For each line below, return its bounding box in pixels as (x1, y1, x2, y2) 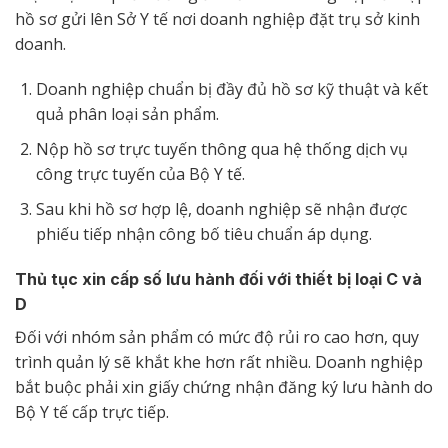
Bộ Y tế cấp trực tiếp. (15, 401, 173, 424)
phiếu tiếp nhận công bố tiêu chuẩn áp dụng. (35, 222, 372, 245)
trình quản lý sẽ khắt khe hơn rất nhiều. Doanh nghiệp (15, 351, 423, 374)
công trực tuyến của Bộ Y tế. (35, 162, 245, 185)
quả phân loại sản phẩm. (35, 103, 219, 126)
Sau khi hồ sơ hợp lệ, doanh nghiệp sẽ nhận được (35, 197, 407, 220)
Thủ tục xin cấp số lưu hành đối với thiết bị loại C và (15, 269, 422, 290)
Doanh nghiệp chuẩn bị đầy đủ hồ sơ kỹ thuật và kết (35, 78, 428, 101)
